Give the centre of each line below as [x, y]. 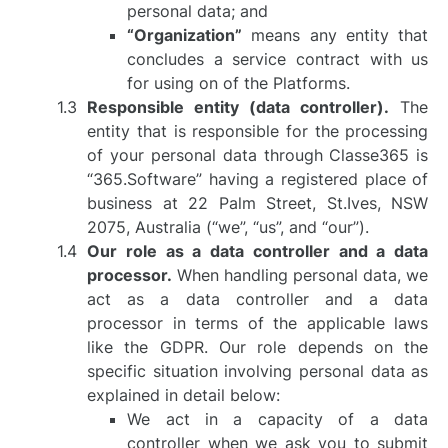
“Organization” [185, 35]
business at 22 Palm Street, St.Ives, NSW [258, 203]
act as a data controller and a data [258, 299]
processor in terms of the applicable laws [258, 323]
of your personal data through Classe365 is [258, 155]
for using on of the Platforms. [239, 83]
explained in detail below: [184, 395]
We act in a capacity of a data [278, 419]
